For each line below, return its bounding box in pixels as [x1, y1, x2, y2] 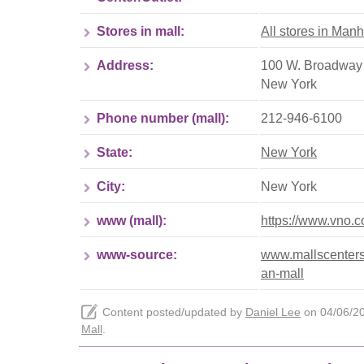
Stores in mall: [97, 24, 184, 38]
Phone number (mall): [97, 110, 229, 125]
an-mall [261, 266, 304, 280]
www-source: [97, 247, 177, 262]
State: [97, 145, 132, 159]
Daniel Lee [245, 305, 301, 318]
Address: [97, 58, 154, 72]
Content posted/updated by [102, 305, 245, 318]
